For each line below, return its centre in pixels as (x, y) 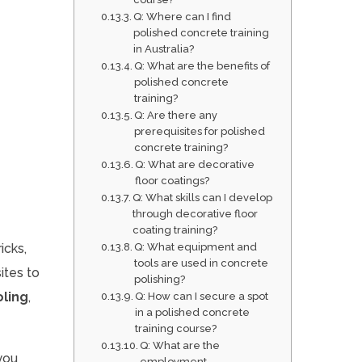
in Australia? (164, 49)
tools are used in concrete (202, 263)
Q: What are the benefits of (202, 66)
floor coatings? (173, 181)
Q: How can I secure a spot (202, 297)
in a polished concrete (193, 313)
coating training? (175, 230)
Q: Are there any (176, 116)
